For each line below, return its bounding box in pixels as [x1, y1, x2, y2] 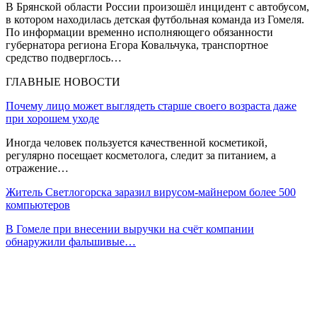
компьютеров [6, 198, 70, 211]
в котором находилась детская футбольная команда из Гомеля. [6, 13, 304, 25]
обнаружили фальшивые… [6, 235, 136, 248]
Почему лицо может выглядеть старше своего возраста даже [6, 99, 296, 112]
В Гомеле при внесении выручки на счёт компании [6, 222, 254, 235]
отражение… [6, 161, 69, 174]
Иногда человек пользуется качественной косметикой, [6, 136, 267, 149]
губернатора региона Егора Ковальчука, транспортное [6, 38, 268, 51]
